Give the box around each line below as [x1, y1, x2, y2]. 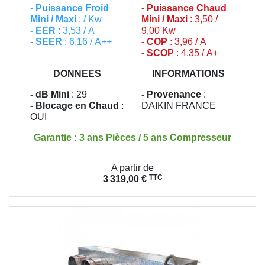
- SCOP [141, 47, 174, 58]
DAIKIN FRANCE [141, 100, 216, 111]
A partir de [111, 162, 154, 173]
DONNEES [53, 68, 101, 79]
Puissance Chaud [147, 2, 227, 13]
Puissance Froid [35, 2, 109, 13]
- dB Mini [30, 89, 69, 99]
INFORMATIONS [151, 68, 225, 79]
